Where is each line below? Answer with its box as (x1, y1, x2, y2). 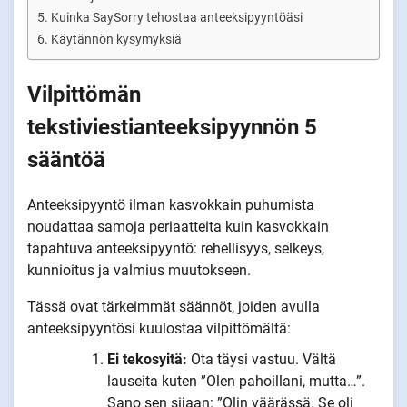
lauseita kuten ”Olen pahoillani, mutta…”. (107, 372, 365, 390)
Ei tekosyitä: (107, 350, 191, 368)
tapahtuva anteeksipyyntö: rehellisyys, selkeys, (27, 239, 324, 257)
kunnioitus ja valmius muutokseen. (27, 261, 251, 279)
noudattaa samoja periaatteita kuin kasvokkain (27, 217, 329, 235)
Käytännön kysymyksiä (50, 32, 182, 47)
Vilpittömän (27, 81, 141, 107)
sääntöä (27, 146, 105, 173)
